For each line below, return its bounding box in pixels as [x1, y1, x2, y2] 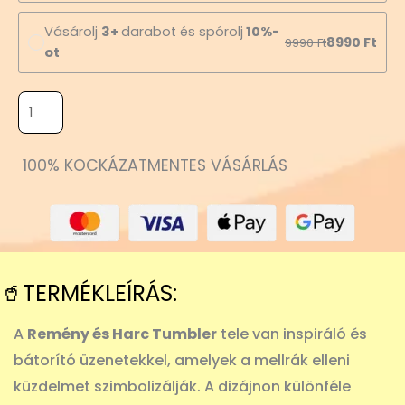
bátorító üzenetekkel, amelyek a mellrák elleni [14, 350, 350, 372]
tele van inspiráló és [217, 324, 367, 345]
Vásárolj [44, 23, 101, 42]
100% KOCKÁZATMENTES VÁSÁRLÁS [23, 155, 287, 177]
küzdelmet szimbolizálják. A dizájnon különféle [14, 376, 351, 398]
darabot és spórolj [121, 23, 243, 42]
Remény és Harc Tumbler [27, 324, 217, 345]
